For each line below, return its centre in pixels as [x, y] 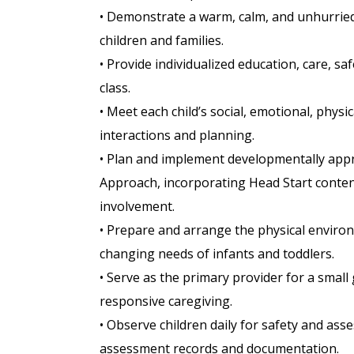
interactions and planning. [177, 136]
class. [115, 88]
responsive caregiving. [166, 301]
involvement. [137, 207]
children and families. [162, 41]
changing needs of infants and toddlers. [217, 254]
